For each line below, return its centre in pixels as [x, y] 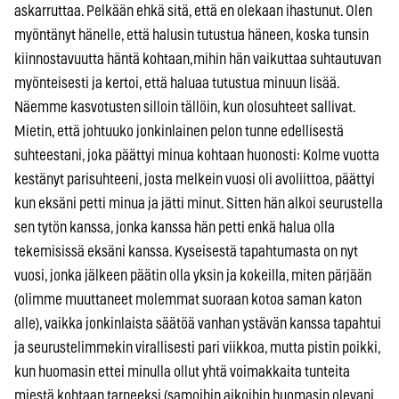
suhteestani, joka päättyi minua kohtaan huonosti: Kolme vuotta [197, 155]
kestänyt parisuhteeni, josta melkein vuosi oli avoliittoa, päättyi [195, 179]
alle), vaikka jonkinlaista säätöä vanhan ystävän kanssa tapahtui [198, 323]
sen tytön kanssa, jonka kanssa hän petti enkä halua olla [175, 227]
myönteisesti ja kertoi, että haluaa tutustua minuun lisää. [177, 83]
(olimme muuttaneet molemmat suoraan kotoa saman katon [188, 299]
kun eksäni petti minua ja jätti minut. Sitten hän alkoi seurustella [199, 203]
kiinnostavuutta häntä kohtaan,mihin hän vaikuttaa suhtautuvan [198, 59]
